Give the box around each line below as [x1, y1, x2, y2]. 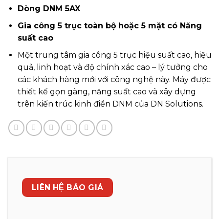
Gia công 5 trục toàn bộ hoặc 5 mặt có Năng [17, 21, 202, 31]
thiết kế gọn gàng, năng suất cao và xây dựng [17, 87, 196, 96]
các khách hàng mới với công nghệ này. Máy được [17, 74, 211, 84]
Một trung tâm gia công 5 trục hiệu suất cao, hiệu [17, 50, 212, 60]
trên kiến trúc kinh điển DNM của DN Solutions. [17, 99, 203, 109]
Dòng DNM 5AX [17, 4, 80, 14]
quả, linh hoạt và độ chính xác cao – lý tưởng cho [17, 62, 208, 72]
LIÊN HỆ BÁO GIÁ [31, 182, 104, 192]
